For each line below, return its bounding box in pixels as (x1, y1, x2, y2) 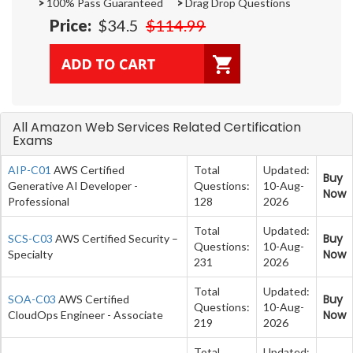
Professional (8, 194, 69, 208)
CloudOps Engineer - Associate (8, 307, 163, 321)
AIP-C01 (8, 162, 51, 176)
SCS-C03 (8, 231, 53, 245)
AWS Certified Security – (53, 231, 178, 245)
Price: (50, 15, 91, 35)
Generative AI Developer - (8, 178, 138, 192)
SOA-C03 (8, 292, 56, 306)
